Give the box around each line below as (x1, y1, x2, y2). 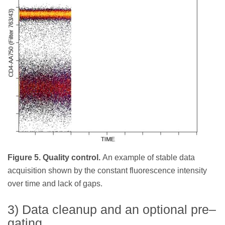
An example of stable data (102, 153, 195, 162)
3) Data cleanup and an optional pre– (8, 202, 216, 216)
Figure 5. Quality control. (8, 153, 102, 162)
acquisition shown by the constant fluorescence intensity (8, 166, 207, 175)
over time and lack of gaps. (8, 179, 102, 188)
